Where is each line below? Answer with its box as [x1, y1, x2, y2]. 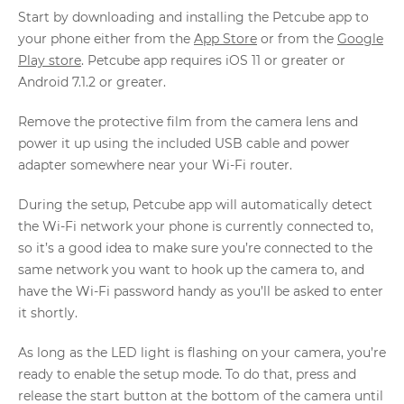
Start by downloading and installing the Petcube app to [18, 9, 369, 25]
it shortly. [18, 305, 78, 321]
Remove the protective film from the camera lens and [18, 114, 358, 130]
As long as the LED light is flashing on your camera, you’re [18, 344, 386, 361]
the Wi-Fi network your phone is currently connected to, [18, 218, 373, 234]
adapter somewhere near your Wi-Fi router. [18, 157, 292, 173]
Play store [18, 52, 81, 69]
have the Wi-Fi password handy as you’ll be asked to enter [18, 283, 383, 299]
